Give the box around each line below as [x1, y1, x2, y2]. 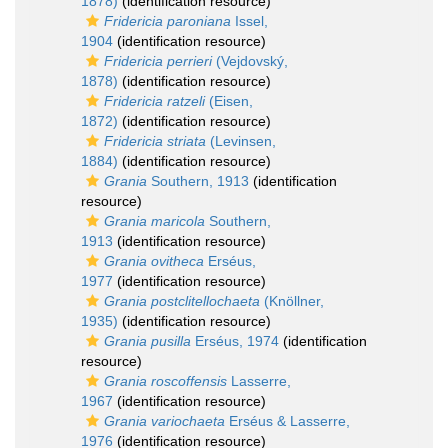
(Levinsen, [206, 133, 276, 150]
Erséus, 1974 [191, 333, 279, 350]
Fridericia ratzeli [104, 93, 205, 110]
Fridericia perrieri [104, 53, 212, 70]
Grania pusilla [104, 333, 191, 350]
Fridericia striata [104, 133, 206, 150]
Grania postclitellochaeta [104, 293, 260, 310]
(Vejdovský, [212, 53, 288, 70]
